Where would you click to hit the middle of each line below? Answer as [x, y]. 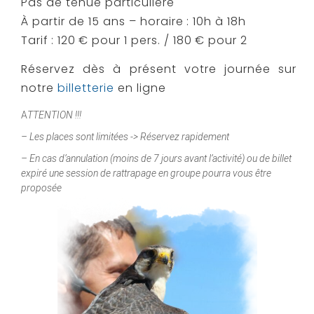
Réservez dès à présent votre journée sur [159, 69]
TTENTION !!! [54, 115]
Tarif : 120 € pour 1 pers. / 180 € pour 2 [134, 41]
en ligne [142, 88]
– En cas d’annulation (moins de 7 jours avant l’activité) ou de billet [156, 158]
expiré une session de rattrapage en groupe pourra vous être [146, 173]
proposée [42, 187]
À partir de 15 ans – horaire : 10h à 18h [134, 22]
